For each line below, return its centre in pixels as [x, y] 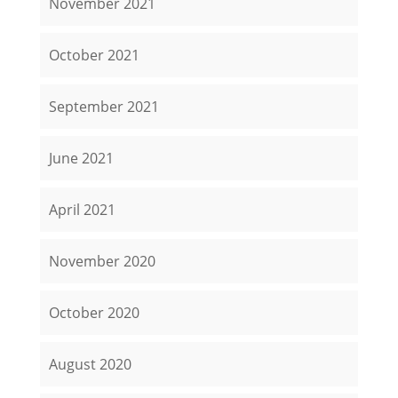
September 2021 [103, 107]
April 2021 [82, 210]
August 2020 [90, 365]
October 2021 [94, 56]
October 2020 [94, 313]
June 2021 [81, 159]
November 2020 [102, 262]
